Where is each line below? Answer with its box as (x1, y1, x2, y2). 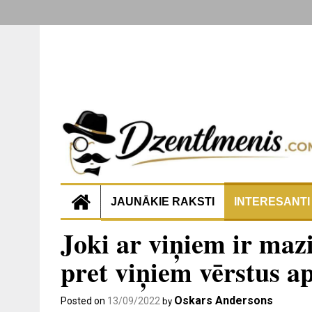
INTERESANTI (234, 195, 310, 208)
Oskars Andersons (174, 293, 273, 307)
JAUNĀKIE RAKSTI (111, 195, 214, 208)
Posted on (61, 295, 107, 306)
